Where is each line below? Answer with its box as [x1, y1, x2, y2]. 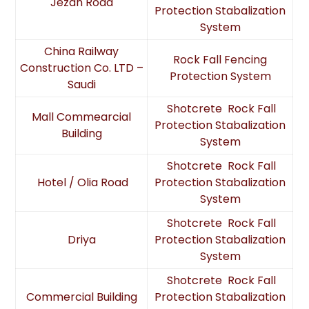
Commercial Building [26, 289, 137, 305]
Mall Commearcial [32, 109, 132, 125]
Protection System [169, 68, 271, 84]
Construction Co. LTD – [19, 60, 143, 76]
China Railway [44, 43, 119, 59]
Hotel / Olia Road [34, 175, 129, 190]
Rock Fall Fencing [173, 52, 268, 68]
